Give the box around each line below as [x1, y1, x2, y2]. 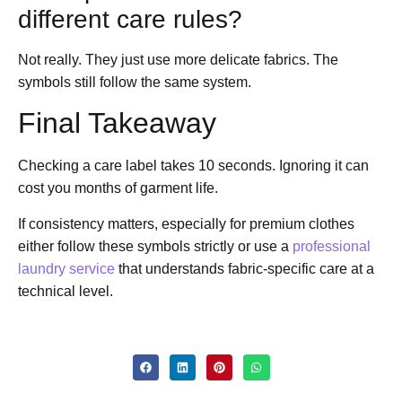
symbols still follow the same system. [18, 74, 251, 90]
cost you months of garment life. [18, 180, 218, 197]
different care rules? [18, 4, 242, 33]
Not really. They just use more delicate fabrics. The [18, 51, 338, 67]
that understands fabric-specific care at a [115, 260, 374, 276]
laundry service [18, 260, 115, 276]
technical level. [18, 283, 113, 299]
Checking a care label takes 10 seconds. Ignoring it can [18, 158, 369, 174]
